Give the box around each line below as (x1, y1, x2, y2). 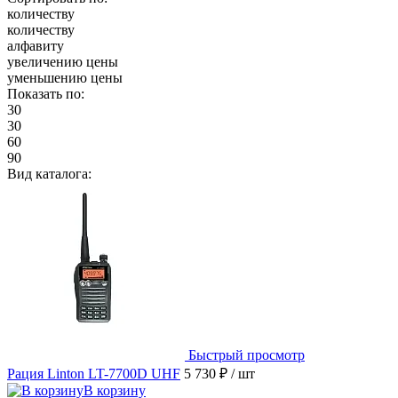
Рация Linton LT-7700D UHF (7, 366, 180, 382)
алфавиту (7, 38, 64, 54)
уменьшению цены (7, 70, 123, 86)
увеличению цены (7, 54, 118, 70)
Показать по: (7, 86, 84, 102)
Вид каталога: (7, 166, 92, 182)
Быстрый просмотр (188, 347, 305, 363)
